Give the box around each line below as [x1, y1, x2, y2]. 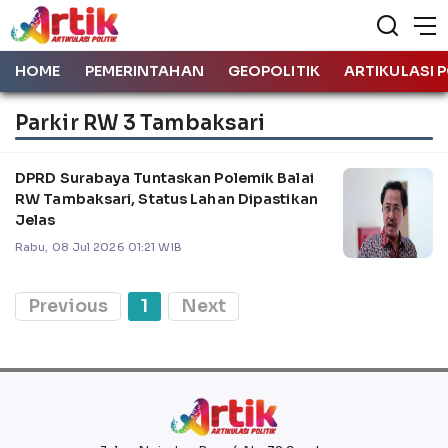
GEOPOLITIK [227, 62, 320, 80]
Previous [28, 294, 108, 317]
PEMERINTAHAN [84, 62, 204, 80]
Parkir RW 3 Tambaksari [15, 109, 266, 136]
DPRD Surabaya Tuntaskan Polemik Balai [15, 168, 314, 187]
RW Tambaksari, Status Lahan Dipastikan [15, 189, 318, 208]
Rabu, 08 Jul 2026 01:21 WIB [15, 239, 182, 254]
